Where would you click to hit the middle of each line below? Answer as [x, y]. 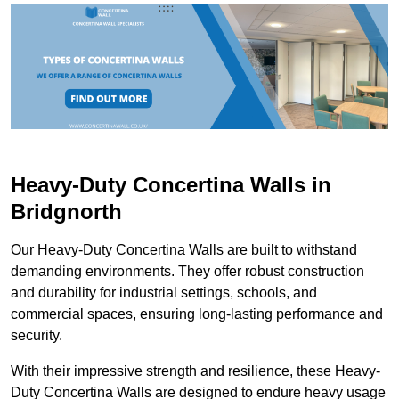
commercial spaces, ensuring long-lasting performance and [197, 314]
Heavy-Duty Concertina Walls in [171, 185]
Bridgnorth [66, 212]
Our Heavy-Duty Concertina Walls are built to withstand [184, 250]
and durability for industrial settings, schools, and [164, 293]
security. [37, 336]
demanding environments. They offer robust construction [187, 272]
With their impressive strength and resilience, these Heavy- [195, 371]
